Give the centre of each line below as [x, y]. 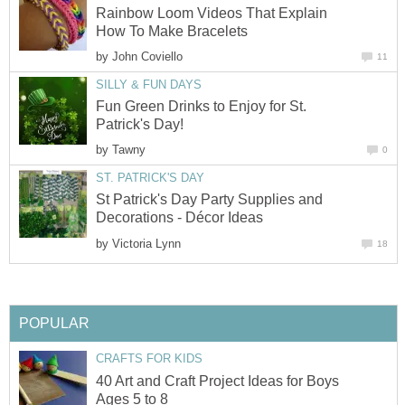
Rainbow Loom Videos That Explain [212, 13]
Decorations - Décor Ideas [179, 218]
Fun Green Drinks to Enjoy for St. [201, 107]
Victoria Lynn [146, 243]
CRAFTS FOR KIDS [149, 359]
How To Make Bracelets [172, 31]
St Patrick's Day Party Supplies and [209, 200]
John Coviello [147, 56]
